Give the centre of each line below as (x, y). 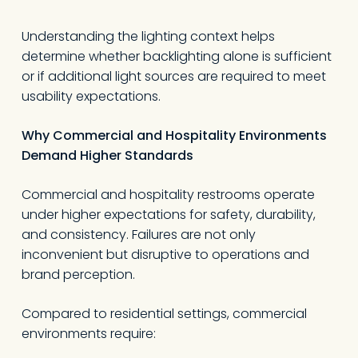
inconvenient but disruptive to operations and (165, 255)
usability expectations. (91, 96)
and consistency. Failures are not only (138, 235)
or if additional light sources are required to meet (173, 76)
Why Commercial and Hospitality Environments (174, 135)
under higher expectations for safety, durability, (168, 215)
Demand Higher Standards (107, 155)
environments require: (88, 334)
